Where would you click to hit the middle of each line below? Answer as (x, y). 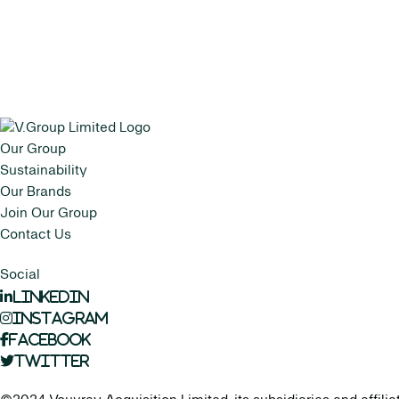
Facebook (50, 339)
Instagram (60, 318)
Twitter (52, 361)
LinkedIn (51, 297)
